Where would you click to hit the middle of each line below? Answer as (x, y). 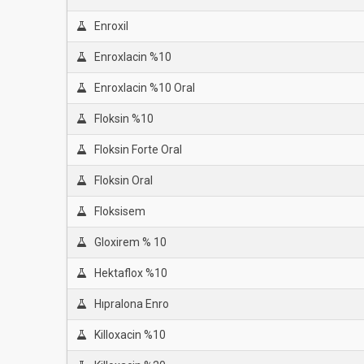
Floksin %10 (123, 119)
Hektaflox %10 (130, 273)
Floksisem (119, 211)
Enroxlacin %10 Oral (144, 88)
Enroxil (111, 26)
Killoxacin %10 (130, 335)
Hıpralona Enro (131, 304)
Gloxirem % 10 (130, 242)
